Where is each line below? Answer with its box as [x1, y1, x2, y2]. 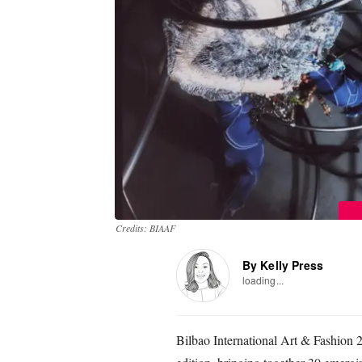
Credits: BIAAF [116, 221, 175, 234]
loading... [242, 272, 284, 287]
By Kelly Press [242, 256, 324, 273]
